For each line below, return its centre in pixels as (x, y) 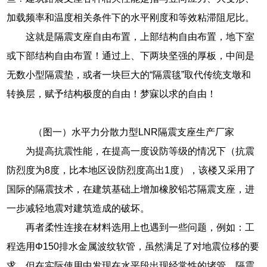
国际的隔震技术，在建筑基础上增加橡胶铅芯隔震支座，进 (131, 189)
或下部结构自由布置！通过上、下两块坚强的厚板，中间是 (131, 55)
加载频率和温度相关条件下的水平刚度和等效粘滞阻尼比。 (131, 17)
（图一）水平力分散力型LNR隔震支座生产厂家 (133, 132)
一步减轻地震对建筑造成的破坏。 (78, 208)
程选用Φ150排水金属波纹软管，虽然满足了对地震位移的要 (133, 246)
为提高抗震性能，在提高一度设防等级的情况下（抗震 (140, 151)
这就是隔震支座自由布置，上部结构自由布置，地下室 (140, 36)
